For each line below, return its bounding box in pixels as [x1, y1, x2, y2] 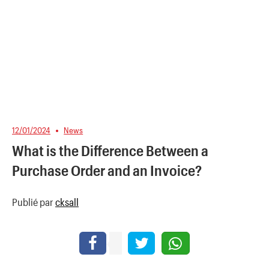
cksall [55, 195, 79, 208]
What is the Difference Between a [12, 142, 208, 160]
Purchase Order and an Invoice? [12, 162, 202, 180]
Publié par [12, 195, 55, 208]
